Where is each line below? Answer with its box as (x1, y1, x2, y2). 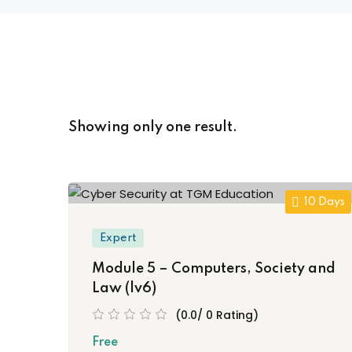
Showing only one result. (68, 120, 237, 135)
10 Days (304, 196, 345, 208)
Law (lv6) (92, 280, 156, 295)
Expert (100, 232, 136, 244)
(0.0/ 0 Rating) (175, 306, 258, 323)
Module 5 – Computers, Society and (92, 261, 335, 276)
